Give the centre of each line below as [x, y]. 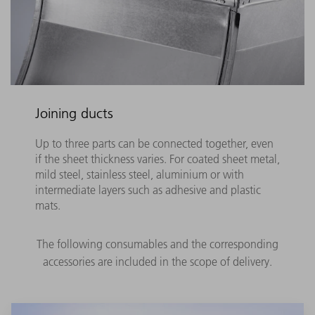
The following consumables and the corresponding [157, 244]
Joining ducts [74, 113]
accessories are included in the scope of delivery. [157, 262]
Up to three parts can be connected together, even [154, 144]
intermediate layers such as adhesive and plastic [148, 190]
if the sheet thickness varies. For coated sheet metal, [157, 159]
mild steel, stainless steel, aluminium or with [139, 175]
